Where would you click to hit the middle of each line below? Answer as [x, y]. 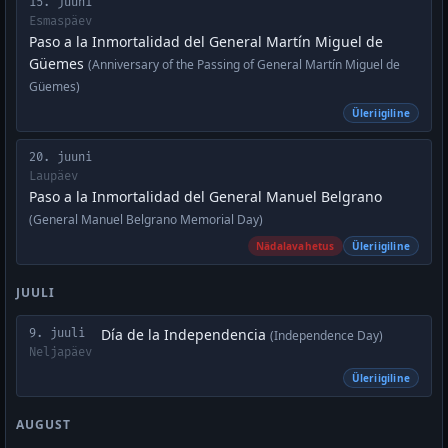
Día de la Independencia [185, 334]
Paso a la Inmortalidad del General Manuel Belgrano [205, 196]
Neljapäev [60, 352]
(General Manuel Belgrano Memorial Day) [146, 219]
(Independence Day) [326, 335]
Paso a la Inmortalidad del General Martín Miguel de [206, 41]
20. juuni [60, 157]
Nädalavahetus [295, 246]
